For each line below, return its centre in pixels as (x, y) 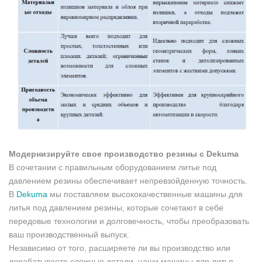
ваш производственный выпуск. (69, 234)
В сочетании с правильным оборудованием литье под (113, 167)
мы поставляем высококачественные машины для (145, 194)
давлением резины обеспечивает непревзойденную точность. (128, 180)
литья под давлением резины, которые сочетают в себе (116, 207)
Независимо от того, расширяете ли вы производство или (120, 248)
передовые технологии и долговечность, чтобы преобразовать (129, 221)
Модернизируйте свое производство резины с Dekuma (124, 154)
